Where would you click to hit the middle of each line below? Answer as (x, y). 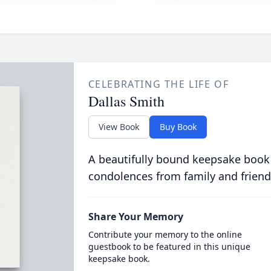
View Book (119, 127)
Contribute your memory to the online (165, 234)
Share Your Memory (135, 217)
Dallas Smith (126, 101)
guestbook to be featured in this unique (169, 247)
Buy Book (178, 127)
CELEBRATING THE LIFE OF (158, 84)
